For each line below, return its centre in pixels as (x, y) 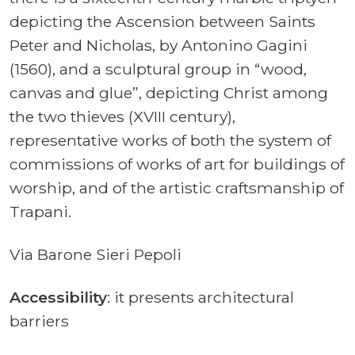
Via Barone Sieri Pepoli (95, 254)
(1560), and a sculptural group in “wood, (158, 69)
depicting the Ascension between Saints (162, 21)
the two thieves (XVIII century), (122, 116)
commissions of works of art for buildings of (177, 164)
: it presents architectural (200, 297)
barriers (41, 321)
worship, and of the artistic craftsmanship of (177, 187)
